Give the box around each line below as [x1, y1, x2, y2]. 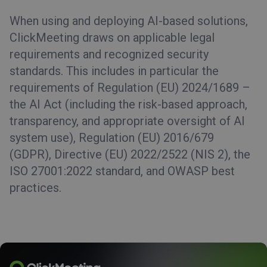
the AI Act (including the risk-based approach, [10, 97, 247, 111]
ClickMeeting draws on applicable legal [10, 30, 215, 45]
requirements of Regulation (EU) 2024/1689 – [10, 80, 250, 95]
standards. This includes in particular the [10, 64, 219, 78]
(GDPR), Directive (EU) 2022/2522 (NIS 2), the [10, 147, 250, 162]
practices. [10, 181, 61, 195]
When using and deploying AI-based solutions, [10, 14, 248, 28]
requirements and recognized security [10, 47, 209, 61]
